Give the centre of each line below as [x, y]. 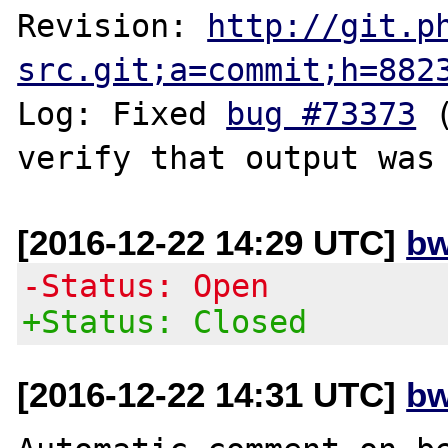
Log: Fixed [122, 113]
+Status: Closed [165, 321]
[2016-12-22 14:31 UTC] [212, 394]
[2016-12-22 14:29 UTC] [212, 242]
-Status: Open [146, 285]
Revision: [112, 25]
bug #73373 [321, 113]
